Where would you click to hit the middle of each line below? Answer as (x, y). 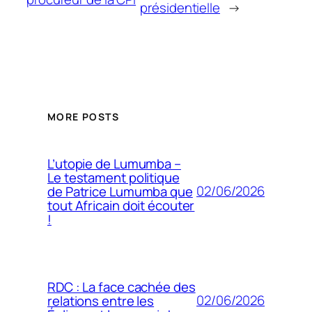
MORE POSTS (83, 116)
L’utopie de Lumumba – (114, 163)
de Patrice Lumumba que (120, 191)
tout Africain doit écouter (121, 205)
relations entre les (101, 301)
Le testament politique (114, 177)
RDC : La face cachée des (122, 287)
